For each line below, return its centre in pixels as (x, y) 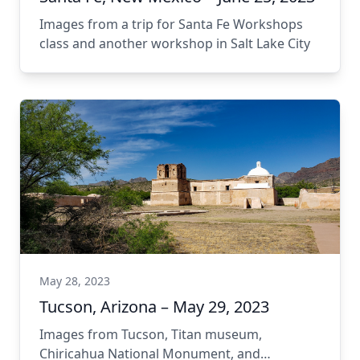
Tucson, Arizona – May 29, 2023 (154, 307)
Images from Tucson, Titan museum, (151, 334)
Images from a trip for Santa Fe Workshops (171, 24)
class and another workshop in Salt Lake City (175, 43)
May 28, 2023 (75, 281)
